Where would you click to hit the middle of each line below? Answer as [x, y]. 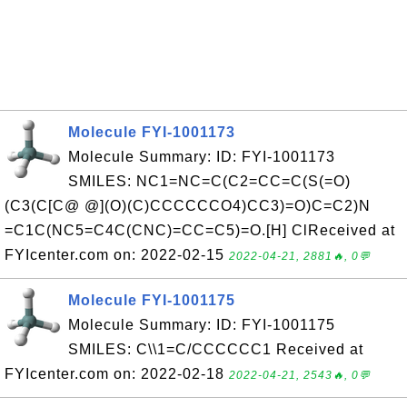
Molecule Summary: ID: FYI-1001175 [202, 325]
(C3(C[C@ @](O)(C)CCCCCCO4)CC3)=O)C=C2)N [188, 206]
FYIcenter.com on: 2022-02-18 [117, 374]
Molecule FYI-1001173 [152, 132]
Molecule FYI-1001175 [152, 300]
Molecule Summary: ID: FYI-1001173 [202, 157]
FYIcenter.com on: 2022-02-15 [117, 255]
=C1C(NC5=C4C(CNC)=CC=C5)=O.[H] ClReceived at [200, 230]
